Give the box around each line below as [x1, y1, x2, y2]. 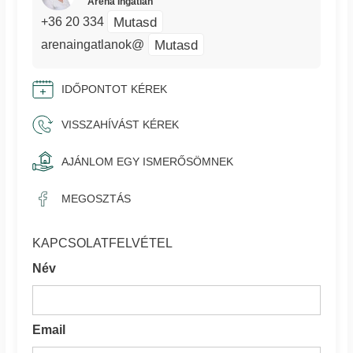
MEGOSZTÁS [61, 192, 132, 206]
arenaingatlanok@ [41, 38, 145, 52]
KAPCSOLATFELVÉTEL [32, 236, 173, 251]
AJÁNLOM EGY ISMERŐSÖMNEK [61, 154, 234, 168]
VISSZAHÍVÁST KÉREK [61, 118, 180, 132]
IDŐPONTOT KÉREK [61, 83, 168, 96]
